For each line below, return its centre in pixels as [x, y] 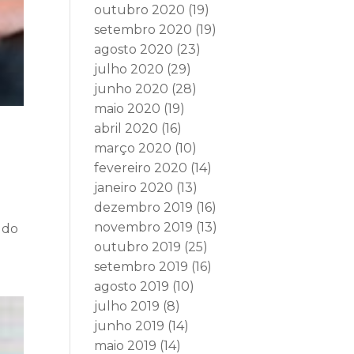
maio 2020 [128, 109]
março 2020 [133, 148]
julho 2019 [127, 306]
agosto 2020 [134, 49]
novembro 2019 [144, 227]
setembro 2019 [141, 267]
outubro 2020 [140, 10]
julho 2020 [129, 69]
